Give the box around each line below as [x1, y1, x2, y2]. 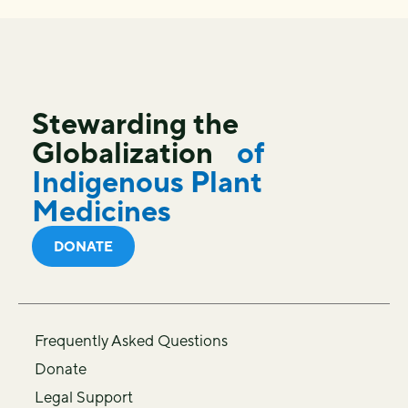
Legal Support [35, 388, 133, 406]
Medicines [32, 194, 171, 228]
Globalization [32, 136, 230, 169]
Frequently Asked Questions [35, 331, 228, 350]
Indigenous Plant [32, 165, 262, 199]
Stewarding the [32, 107, 239, 140]
